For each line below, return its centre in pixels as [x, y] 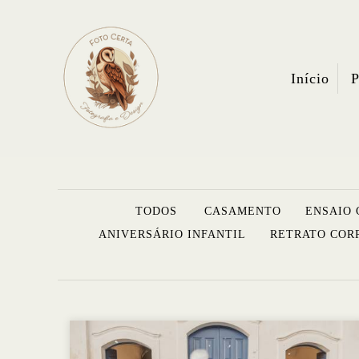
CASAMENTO [242, 212]
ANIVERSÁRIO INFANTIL [172, 235]
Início [310, 79]
